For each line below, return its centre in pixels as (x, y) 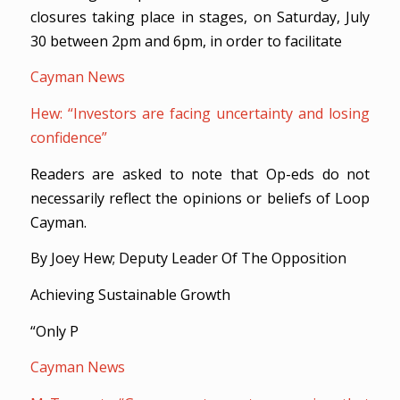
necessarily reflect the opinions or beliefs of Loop (200, 198)
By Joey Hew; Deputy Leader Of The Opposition (188, 258)
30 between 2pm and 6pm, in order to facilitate (186, 41)
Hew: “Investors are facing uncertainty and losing (200, 114)
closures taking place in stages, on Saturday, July (200, 17)
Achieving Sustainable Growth (130, 295)
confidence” (68, 138)
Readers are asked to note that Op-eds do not (200, 174)
